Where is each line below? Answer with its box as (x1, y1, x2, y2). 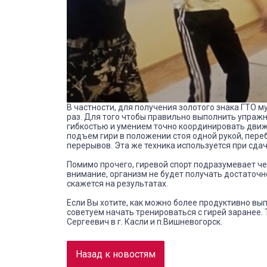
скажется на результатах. (67, 178, 168, 188)
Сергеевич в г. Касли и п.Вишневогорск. (67, 216, 222, 226)
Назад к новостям (76, 248, 156, 260)
